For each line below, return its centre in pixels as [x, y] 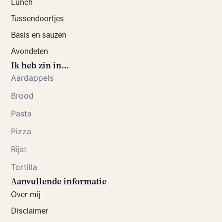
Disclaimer [30, 210]
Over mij [26, 194]
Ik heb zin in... [40, 65]
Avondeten [30, 51]
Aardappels [32, 78]
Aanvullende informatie [59, 181]
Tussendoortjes [38, 18]
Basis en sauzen [39, 34]
